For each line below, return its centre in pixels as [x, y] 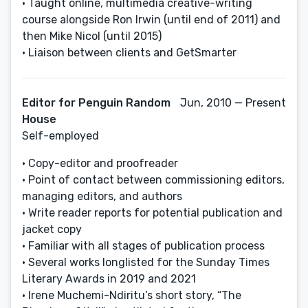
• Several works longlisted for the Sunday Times [146, 262]
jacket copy [52, 229]
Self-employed [60, 136]
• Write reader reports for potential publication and [152, 213]
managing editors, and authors [102, 196]
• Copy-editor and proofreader [100, 163]
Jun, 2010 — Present [233, 103]
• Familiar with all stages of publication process [143, 246]
